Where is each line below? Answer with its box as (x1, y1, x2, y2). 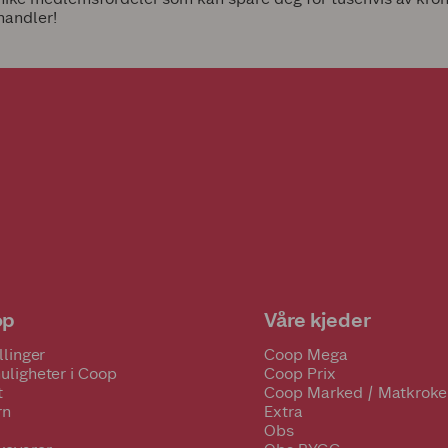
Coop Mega (264, 345, 348, 364)
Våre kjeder (264, 308, 371, 332)
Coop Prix (264, 364, 336, 383)
